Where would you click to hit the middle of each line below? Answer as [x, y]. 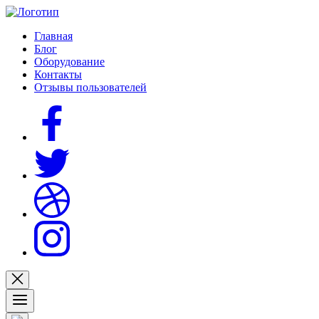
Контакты [58, 74]
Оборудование [69, 62]
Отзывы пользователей [90, 87]
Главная [53, 36]
